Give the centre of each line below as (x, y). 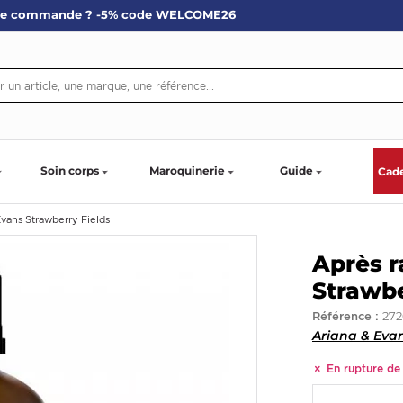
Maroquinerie (187, 170)
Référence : (347, 316)
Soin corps (70, 170)
